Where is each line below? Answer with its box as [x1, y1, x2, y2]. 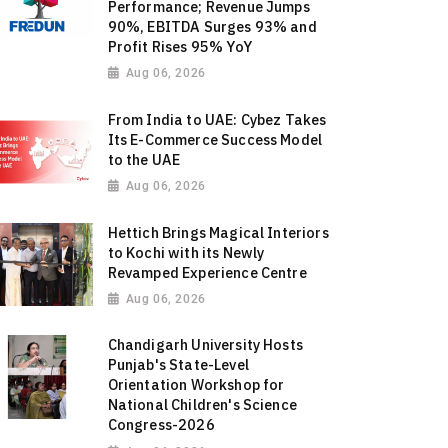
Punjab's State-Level [107, 355, 249, 375]
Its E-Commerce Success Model [107, 129, 323, 149]
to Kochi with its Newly [107, 242, 265, 262]
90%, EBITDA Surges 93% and [107, 17, 317, 37]
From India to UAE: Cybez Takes [107, 109, 327, 129]
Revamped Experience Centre [107, 262, 307, 282]
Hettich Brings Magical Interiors [107, 222, 329, 242]
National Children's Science [107, 395, 297, 415]
